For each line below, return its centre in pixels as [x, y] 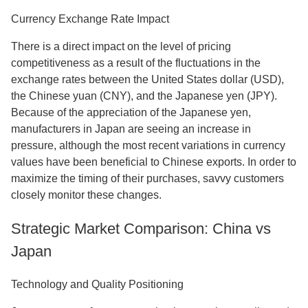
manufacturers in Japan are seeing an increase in [131, 129]
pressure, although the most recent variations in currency [148, 145]
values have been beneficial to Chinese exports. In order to [154, 162]
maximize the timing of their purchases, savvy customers [147, 178]
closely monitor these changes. [86, 195]
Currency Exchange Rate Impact [90, 19]
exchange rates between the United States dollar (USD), [147, 79]
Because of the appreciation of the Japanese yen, [131, 112]
